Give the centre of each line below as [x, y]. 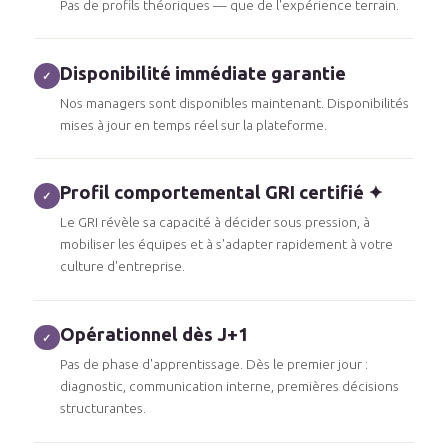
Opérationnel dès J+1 [153, 334]
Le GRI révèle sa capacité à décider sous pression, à [214, 222]
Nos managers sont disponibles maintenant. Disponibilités [234, 102]
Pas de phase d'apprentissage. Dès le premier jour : [213, 364]
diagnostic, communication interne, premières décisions [229, 386]
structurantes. [102, 408]
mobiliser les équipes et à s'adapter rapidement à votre [226, 244]
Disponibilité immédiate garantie [202, 72]
